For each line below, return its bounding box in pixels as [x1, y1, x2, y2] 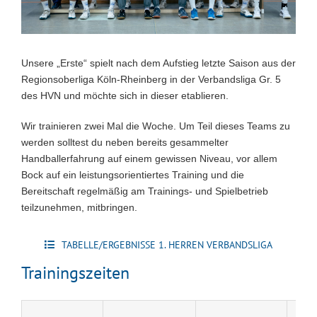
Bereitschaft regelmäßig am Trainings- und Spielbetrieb [21, 185, 268, 197]
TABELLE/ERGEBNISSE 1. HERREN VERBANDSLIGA [61, 238, 272, 251]
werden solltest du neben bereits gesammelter [21, 136, 229, 148]
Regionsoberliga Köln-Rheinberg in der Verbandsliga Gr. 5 [21, 73, 281, 85]
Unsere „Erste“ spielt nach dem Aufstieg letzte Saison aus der [21, 57, 296, 69]
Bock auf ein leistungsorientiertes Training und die [21, 168, 244, 180]
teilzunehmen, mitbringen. [21, 201, 137, 213]
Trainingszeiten [21, 261, 129, 284]
